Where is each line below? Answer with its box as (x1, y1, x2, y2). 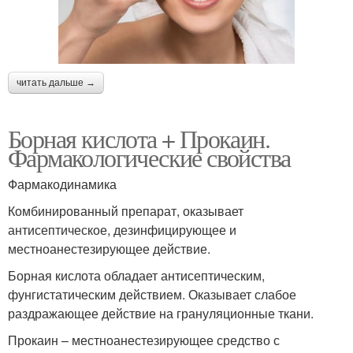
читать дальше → (17, 77, 95, 89)
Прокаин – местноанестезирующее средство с (8, 331, 280, 350)
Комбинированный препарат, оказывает (8, 202, 243, 221)
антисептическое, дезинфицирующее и (8, 221, 236, 240)
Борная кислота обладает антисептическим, (8, 266, 265, 285)
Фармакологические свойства (8, 140, 291, 175)
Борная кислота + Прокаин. (8, 121, 269, 156)
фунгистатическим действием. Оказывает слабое (8, 285, 296, 304)
